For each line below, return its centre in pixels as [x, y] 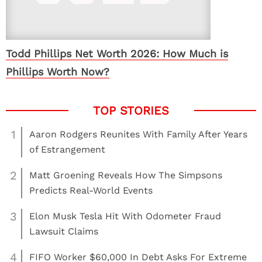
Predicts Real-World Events [91, 190]
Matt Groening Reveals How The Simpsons [126, 175]
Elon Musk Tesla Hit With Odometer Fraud [125, 216]
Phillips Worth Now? [58, 72]
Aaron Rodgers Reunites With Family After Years [138, 134]
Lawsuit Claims [64, 231]
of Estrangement [67, 149]
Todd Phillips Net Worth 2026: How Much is [117, 54]
